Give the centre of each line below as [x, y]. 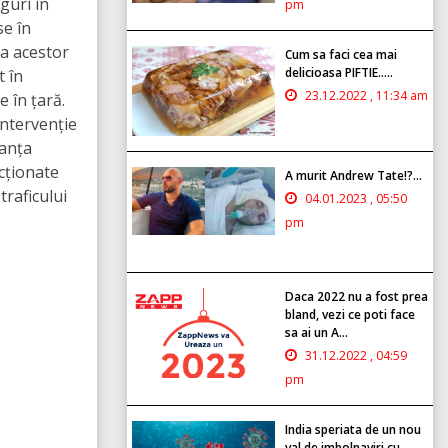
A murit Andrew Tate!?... [353, 175]
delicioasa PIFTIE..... [339, 72]
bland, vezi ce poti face [350, 314]
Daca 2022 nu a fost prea [356, 296]
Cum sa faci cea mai [341, 54]
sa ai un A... [316, 332]
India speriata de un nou [353, 429]
